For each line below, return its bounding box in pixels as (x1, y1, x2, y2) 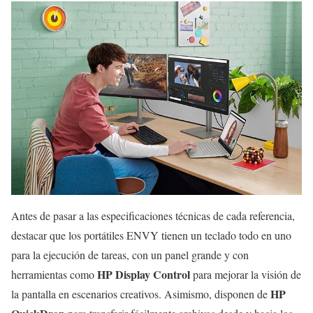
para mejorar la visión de (190, 266, 301, 282)
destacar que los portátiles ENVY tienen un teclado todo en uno (11, 227, 291, 242)
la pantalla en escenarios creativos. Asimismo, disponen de (11, 286, 270, 301)
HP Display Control (97, 265, 190, 282)
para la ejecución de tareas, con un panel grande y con (11, 247, 249, 262)
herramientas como (11, 266, 97, 282)
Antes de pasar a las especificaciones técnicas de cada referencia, (11, 208, 295, 223)
